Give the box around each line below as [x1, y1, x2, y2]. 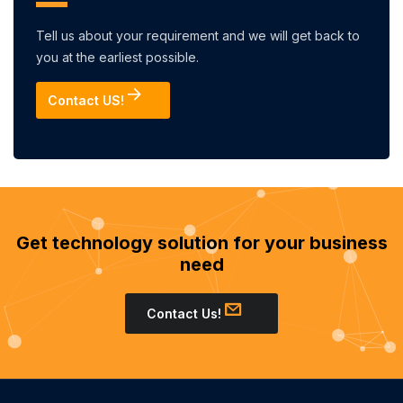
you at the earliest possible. [36, 49, 199, 65]
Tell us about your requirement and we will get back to [36, 28, 360, 43]
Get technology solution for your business [15, 232, 388, 254]
